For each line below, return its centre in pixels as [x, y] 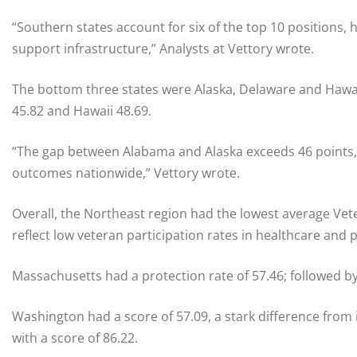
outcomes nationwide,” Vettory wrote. [126, 173]
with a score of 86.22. [75, 338]
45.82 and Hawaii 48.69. [82, 111]
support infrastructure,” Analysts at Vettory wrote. [163, 49]
